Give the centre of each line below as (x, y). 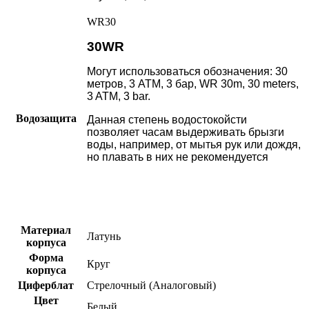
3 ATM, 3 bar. (119, 97)
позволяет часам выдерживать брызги (186, 132)
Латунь (104, 237)
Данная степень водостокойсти (167, 120)
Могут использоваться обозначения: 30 (187, 72)
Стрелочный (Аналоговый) (151, 286)
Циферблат (46, 286)
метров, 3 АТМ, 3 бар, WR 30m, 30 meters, (193, 84)
